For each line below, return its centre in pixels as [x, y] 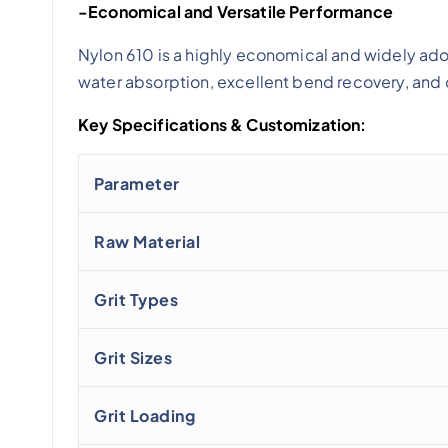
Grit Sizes [133, 358]
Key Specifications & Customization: [222, 125]
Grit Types [136, 300]
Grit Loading [144, 416]
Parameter [137, 184]
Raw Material [147, 242]
